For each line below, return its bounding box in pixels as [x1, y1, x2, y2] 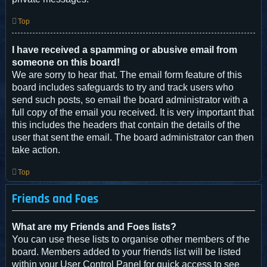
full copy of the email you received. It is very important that [12, 107, 254, 117]
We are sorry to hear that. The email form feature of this [12, 69, 242, 80]
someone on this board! [12, 57, 120, 67]
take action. [12, 144, 60, 155]
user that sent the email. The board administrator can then [12, 132, 254, 142]
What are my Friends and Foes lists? [12, 221, 176, 232]
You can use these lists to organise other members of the [12, 234, 250, 244]
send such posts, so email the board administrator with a [12, 94, 248, 105]
